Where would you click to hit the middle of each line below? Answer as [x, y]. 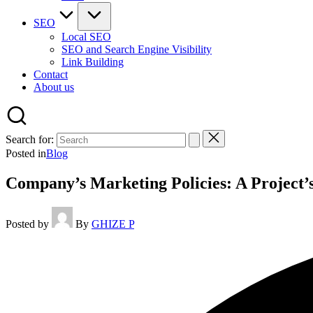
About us [54, 87]
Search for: [30, 139]
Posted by [27, 224]
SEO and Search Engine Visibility [137, 49]
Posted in [26, 153]
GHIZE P [113, 224]
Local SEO [86, 37]
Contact [51, 74]
